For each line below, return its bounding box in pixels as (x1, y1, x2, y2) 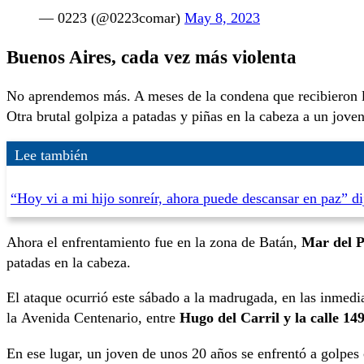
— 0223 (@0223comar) (39, 10, 184, 27)
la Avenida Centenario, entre (6, 310, 180, 327)
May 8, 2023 (184, 10, 260, 27)
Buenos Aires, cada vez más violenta (6, 46, 301, 68)
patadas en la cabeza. (6, 253, 131, 271)
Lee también (15, 146, 88, 163)
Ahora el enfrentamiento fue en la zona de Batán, (6, 233, 301, 250)
